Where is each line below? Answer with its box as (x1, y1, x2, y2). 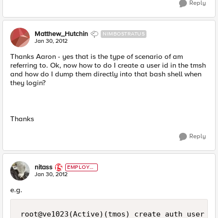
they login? (10, 78, 46, 87)
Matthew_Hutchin (35, 30, 88, 38)
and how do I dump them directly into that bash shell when (10, 70, 201, 78)
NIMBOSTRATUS (103, 31, 145, 37)
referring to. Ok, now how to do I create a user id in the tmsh (10, 61, 206, 70)
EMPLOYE (67, 164, 93, 170)
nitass (35, 163, 53, 171)
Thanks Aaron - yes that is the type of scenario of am (10, 52, 183, 61)
